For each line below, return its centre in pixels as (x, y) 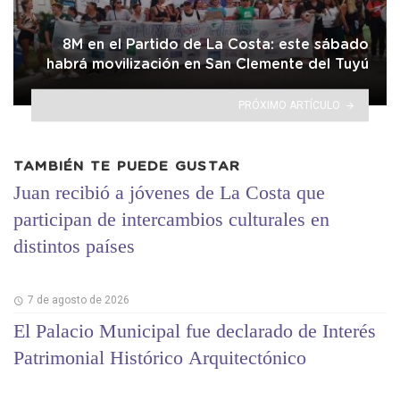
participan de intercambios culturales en (171, 219)
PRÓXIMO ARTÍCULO (290, 105)
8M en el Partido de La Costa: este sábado (216, 45)
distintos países (74, 246)
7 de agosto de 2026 (78, 300)
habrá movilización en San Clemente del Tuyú (208, 65)
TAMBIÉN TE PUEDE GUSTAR (127, 167)
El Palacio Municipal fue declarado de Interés (195, 331)
